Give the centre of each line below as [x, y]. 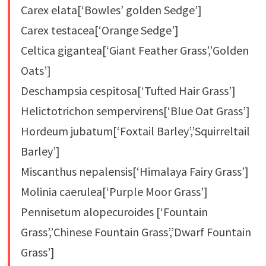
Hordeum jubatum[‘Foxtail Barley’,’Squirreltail [135, 131]
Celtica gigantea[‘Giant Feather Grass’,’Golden [134, 50]
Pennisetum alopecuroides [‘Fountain [114, 211]
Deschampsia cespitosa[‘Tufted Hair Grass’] [128, 90]
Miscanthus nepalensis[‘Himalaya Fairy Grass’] [134, 171]
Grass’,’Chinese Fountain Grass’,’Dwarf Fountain [136, 232]
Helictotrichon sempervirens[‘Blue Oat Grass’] [135, 110]
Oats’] [36, 70]
